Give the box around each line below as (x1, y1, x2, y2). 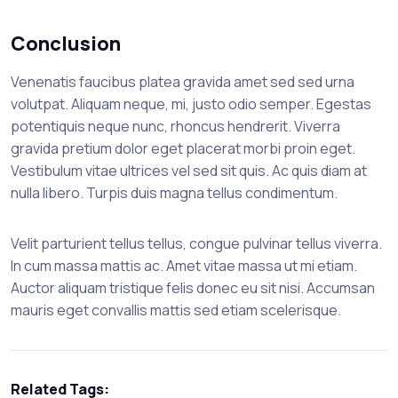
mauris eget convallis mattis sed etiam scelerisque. (11, 300, 341, 321)
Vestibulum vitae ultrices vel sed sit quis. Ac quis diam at (11, 161, 367, 181)
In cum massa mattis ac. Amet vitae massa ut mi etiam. (11, 256, 357, 276)
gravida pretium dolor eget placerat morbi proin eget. (11, 139, 355, 159)
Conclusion (11, 30, 121, 58)
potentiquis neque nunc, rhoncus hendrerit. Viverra (11, 116, 340, 137)
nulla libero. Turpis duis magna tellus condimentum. (11, 183, 338, 203)
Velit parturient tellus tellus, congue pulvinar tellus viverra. (11, 234, 382, 254)
